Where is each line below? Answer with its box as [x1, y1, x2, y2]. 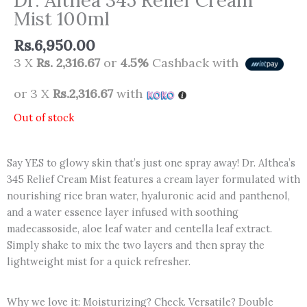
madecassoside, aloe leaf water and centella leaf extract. [7, 221, 272, 235]
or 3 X [14, 86, 53, 102]
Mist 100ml [14, 6, 110, 31]
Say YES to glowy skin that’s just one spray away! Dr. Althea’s [7, 156, 295, 169]
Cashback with [149, 55, 242, 71]
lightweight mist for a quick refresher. [7, 254, 191, 268]
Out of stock [14, 110, 74, 124]
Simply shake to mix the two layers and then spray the [7, 238, 265, 251]
